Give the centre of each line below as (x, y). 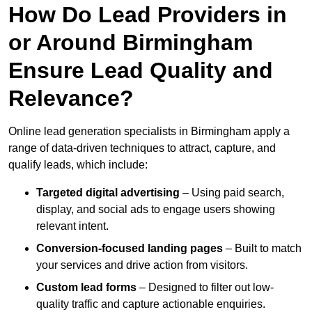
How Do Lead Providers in (148, 15)
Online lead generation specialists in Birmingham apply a (149, 132)
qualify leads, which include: (78, 165)
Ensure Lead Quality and (141, 71)
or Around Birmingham (131, 43)
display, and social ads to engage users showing (156, 210)
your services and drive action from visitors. (142, 265)
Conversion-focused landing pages (130, 249)
